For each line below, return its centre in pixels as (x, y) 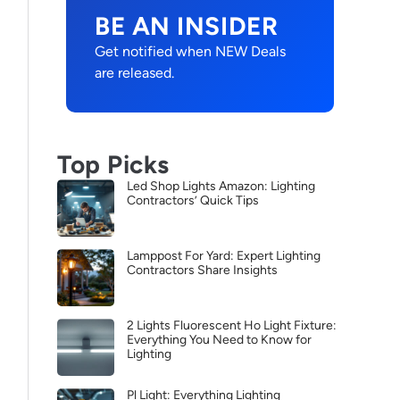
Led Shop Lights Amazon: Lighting (221, 186)
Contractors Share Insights (202, 270)
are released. (134, 73)
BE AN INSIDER (187, 26)
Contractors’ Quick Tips (193, 200)
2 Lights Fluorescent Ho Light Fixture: (232, 325)
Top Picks (114, 164)
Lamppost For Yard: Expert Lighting (224, 256)
